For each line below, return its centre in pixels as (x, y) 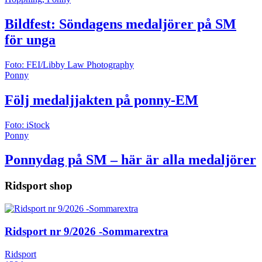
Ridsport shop (39, 196)
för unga (30, 50)
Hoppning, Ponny (38, 9)
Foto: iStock (27, 135)
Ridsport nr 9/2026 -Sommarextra (87, 242)
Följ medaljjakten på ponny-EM (101, 110)
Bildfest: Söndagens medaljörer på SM (120, 34)
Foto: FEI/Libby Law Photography (69, 75)
